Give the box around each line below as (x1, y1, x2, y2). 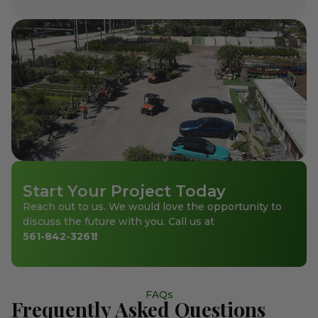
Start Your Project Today (23, 182, 226, 202)
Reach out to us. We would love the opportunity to (23, 200, 282, 214)
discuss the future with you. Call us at (23, 215, 214, 229)
